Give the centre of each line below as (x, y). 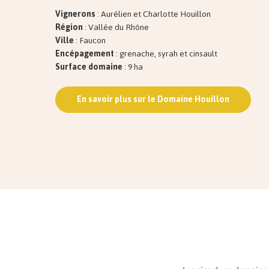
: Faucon (90, 41)
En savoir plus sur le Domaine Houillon (153, 100)
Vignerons (75, 14)
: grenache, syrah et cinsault (166, 54)
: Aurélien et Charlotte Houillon (153, 14)
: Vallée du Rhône (116, 28)
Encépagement (85, 54)
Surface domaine (89, 67)
